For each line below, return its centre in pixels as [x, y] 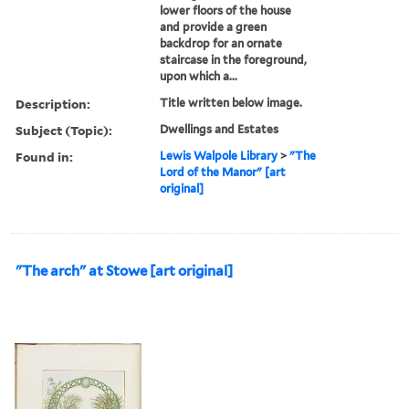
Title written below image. [231, 102]
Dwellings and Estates [220, 129]
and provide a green [214, 26]
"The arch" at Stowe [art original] [124, 271]
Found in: [44, 156]
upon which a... [199, 76]
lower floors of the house [226, 10]
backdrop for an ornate [221, 43]
